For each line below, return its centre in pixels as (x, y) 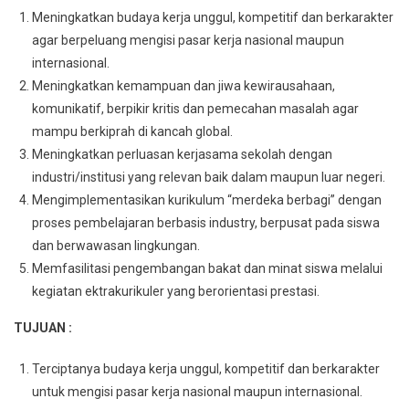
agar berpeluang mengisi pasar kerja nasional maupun (188, 40)
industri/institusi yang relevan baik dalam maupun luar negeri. (209, 177)
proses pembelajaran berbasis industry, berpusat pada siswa (206, 222)
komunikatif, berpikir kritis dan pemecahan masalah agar (195, 108)
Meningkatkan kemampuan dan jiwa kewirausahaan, (184, 85)
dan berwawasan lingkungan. (116, 245)
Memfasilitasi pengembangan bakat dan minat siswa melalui (207, 268)
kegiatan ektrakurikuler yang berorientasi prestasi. (176, 291)
